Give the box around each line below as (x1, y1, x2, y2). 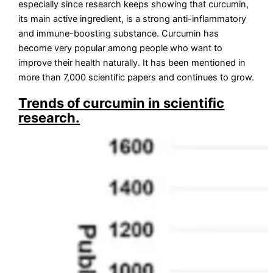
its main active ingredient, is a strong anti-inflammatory (18, 13, 247, 24)
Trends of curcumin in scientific (18, 95, 225, 111)
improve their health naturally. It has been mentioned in (18, 57, 246, 68)
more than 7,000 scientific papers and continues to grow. (18, 71, 255, 83)
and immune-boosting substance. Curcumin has (18, 27, 219, 39)
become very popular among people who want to (18, 42, 223, 54)
